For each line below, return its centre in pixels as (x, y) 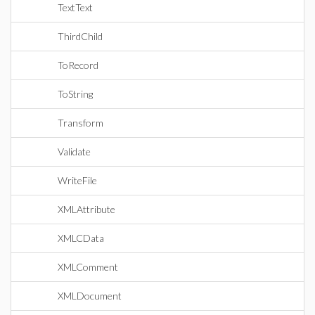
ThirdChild (80, 36)
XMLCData (81, 238)
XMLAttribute (86, 209)
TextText (75, 7)
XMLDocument (90, 296)
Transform (81, 123)
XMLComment (88, 267)
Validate (74, 152)
